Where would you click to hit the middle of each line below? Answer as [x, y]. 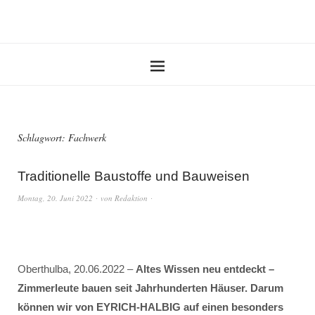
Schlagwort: [43, 137]
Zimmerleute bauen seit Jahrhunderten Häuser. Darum [150, 288]
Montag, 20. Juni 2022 [55, 198]
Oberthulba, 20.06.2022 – [77, 269]
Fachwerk [87, 137]
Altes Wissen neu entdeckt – [205, 269]
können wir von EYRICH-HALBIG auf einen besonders [150, 307]
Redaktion [131, 198]
